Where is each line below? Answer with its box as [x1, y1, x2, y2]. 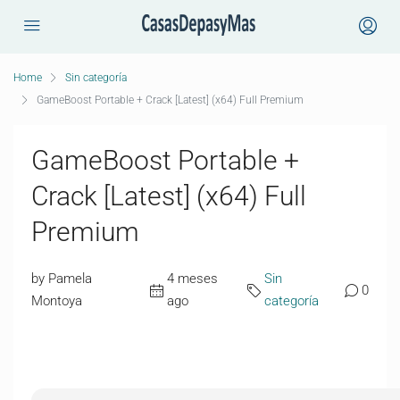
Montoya [31, 293, 82, 309]
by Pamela [31, 271, 92, 287]
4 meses [166, 271, 218, 287]
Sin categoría [65, 71, 127, 84]
